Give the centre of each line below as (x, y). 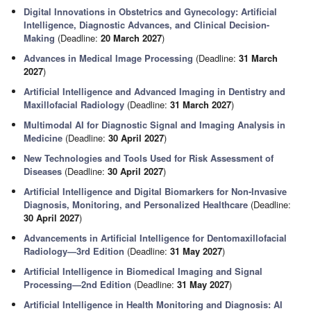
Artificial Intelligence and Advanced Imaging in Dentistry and (155, 91)
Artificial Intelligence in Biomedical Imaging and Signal (143, 271)
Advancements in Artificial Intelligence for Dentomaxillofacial (155, 238)
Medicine (43, 138)
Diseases (43, 171)
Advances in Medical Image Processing (109, 58)
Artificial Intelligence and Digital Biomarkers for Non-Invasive (155, 191)
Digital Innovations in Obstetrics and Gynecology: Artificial (151, 11)
